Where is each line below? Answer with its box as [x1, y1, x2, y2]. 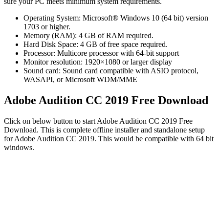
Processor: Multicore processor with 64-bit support [23, 48, 179, 57]
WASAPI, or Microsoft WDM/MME [23, 75, 137, 84]
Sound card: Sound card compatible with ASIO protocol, [23, 66, 198, 75]
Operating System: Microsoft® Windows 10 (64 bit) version [23, 13, 208, 22]
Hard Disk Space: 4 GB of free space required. [23, 40, 168, 48]
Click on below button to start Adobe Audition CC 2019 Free [4, 116, 193, 125]
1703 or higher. [23, 22, 70, 31]
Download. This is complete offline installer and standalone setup [4, 125, 205, 134]
